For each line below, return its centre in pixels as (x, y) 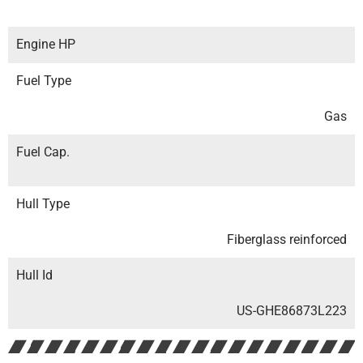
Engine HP (46, 45)
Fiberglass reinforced (287, 240)
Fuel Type (44, 81)
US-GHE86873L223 (292, 311)
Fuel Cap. (43, 152)
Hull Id (34, 275)
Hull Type (43, 204)
